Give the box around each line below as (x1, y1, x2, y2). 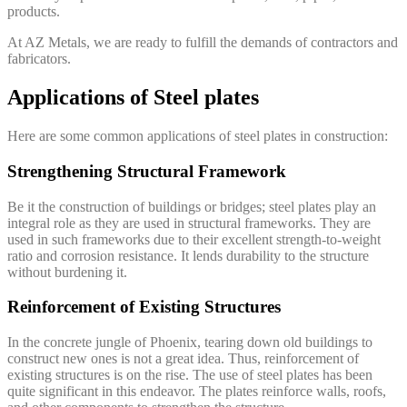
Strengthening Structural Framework (7, 161, 286, 181)
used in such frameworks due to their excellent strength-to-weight (7, 231, 381, 247)
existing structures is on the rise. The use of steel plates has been (7, 366, 372, 382)
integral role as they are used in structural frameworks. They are (7, 214, 371, 231)
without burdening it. (7, 263, 127, 280)
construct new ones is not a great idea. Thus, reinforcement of (7, 350, 359, 366)
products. (7, 4, 60, 20)
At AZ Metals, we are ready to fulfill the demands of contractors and (7, 35, 398, 51)
